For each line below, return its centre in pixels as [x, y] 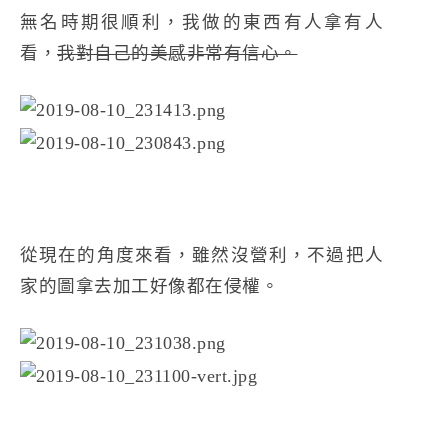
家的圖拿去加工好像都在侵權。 [149, 285]
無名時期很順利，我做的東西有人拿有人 [202, 21]
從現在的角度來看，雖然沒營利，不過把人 [202, 254]
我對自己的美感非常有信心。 [177, 52]
